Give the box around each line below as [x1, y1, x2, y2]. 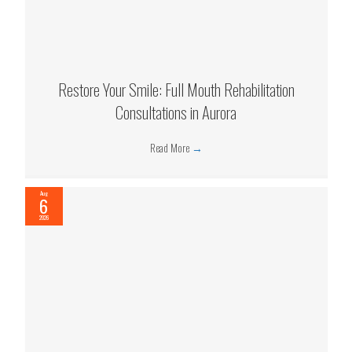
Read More [149, 139, 192, 156]
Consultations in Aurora [115, 100, 236, 125]
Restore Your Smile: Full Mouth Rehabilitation [57, 77, 295, 102]
